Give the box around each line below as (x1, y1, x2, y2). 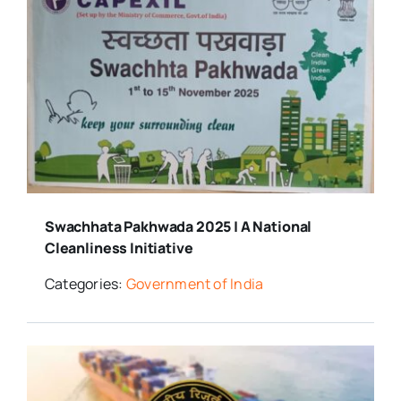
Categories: (44, 273, 126, 294)
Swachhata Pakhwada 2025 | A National (44, 216, 312, 236)
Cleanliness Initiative (44, 237, 193, 258)
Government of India (125, 273, 264, 294)
